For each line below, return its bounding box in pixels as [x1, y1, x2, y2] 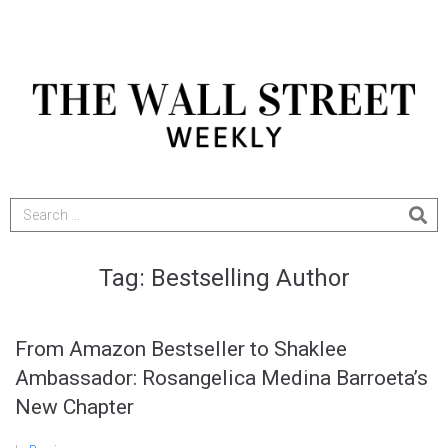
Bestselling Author [150, 264, 350, 293]
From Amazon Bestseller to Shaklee [15, 337, 347, 362]
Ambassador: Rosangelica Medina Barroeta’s [15, 366, 428, 391]
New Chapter [15, 395, 134, 420]
